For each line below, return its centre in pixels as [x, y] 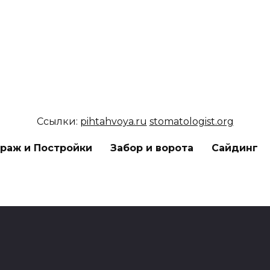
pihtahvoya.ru [113, 122]
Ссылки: [58, 122]
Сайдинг [235, 148]
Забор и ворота [152, 148]
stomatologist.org [191, 122]
